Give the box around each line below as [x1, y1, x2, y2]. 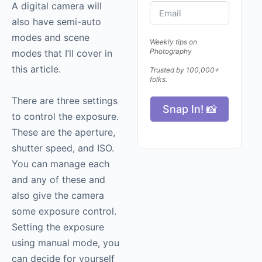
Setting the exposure [12, 221, 104, 233]
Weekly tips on [150, 37, 198, 47]
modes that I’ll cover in [12, 47, 112, 60]
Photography [150, 47, 194, 56]
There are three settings [12, 95, 118, 107]
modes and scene [12, 32, 89, 44]
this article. [12, 63, 61, 75]
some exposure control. [12, 205, 116, 218]
